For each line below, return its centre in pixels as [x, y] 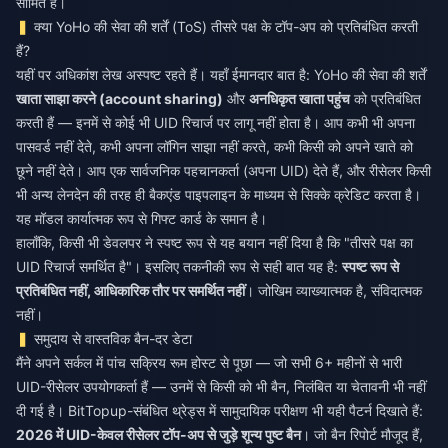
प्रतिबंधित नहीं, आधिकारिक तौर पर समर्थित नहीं [130, 290]
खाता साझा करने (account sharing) [119, 98]
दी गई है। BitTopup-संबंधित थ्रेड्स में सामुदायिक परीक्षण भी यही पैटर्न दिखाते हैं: [219, 410]
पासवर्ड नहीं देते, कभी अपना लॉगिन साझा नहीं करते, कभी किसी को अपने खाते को [214, 146]
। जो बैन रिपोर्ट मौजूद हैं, [362, 434]
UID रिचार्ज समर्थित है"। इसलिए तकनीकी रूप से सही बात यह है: [179, 266]
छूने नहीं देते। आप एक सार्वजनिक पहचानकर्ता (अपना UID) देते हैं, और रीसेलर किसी [223, 170]
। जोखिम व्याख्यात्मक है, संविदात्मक [333, 290]
